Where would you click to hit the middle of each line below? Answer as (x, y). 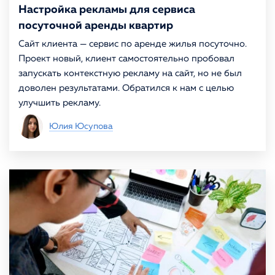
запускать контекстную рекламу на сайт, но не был (130, 73)
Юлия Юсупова (81, 126)
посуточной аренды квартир (96, 26)
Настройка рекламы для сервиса (107, 10)
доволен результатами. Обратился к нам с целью (126, 88)
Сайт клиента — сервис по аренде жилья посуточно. (133, 44)
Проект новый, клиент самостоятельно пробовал (126, 59)
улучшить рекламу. (60, 103)
